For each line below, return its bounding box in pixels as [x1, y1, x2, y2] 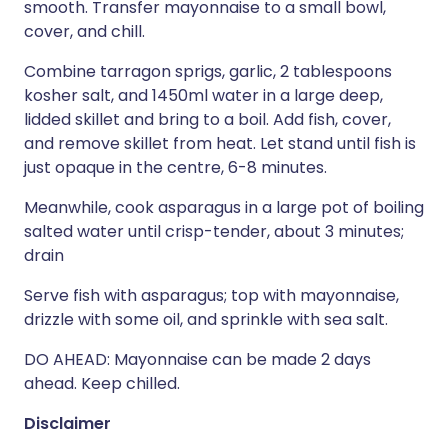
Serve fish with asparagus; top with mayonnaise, [24, 284, 399, 307]
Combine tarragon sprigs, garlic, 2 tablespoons [24, 60, 392, 83]
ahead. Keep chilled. [24, 372, 180, 395]
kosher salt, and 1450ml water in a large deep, [24, 84, 383, 107]
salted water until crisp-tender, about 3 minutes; [24, 220, 404, 243]
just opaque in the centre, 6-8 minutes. [24, 156, 327, 179]
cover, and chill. [24, 20, 145, 43]
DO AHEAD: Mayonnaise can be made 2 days [24, 348, 371, 371]
